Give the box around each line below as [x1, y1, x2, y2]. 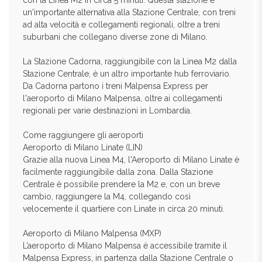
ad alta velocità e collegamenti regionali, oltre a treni [23, 20, 220, 29]
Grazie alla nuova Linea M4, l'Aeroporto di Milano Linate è [23, 155, 239, 164]
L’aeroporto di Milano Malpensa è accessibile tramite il [23, 241, 227, 250]
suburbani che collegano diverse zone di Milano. [23, 32, 208, 42]
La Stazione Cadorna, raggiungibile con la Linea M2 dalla [23, 57, 237, 66]
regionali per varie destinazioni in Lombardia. [23, 106, 192, 115]
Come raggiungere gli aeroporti [23, 130, 143, 140]
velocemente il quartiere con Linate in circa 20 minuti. [23, 204, 225, 213]
